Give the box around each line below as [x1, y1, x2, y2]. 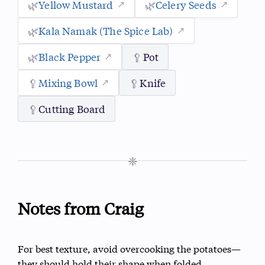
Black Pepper [38, 49, 101, 64]
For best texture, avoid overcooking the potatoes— [18, 241, 241, 255]
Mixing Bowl [38, 75, 98, 90]
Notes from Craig [18, 198, 144, 219]
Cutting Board [38, 101, 106, 116]
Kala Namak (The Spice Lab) [38, 22, 173, 38]
